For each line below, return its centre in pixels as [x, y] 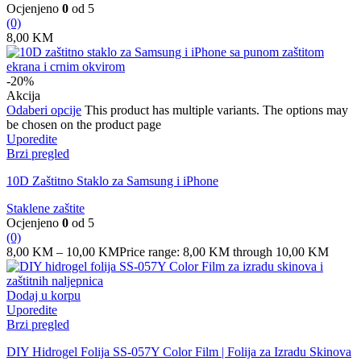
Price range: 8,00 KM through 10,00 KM [224, 252]
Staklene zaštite [46, 209]
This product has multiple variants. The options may [216, 110]
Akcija [23, 96]
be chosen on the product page [84, 125]
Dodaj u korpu [44, 296]
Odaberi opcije [44, 110]
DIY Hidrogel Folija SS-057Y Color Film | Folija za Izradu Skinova [179, 352]
